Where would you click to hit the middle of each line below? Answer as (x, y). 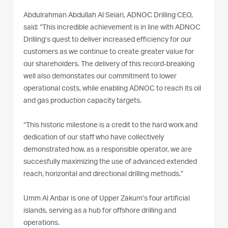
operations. (42, 223)
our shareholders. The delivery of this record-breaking (109, 64)
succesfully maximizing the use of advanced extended (110, 162)
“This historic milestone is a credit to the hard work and (110, 125)
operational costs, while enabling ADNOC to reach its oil (112, 89)
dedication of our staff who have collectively (94, 138)
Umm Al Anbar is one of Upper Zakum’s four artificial (107, 199)
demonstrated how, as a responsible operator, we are (108, 150)
